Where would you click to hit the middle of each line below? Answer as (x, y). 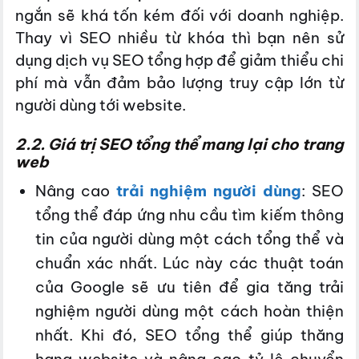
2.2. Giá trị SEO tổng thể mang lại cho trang (179, 145)
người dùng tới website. (101, 105)
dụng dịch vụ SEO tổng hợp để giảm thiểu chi (179, 60)
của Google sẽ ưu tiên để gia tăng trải (189, 286)
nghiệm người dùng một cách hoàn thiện (189, 311)
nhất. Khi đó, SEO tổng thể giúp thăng (189, 335)
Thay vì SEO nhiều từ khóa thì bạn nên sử (179, 37)
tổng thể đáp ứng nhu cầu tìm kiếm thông (189, 214)
